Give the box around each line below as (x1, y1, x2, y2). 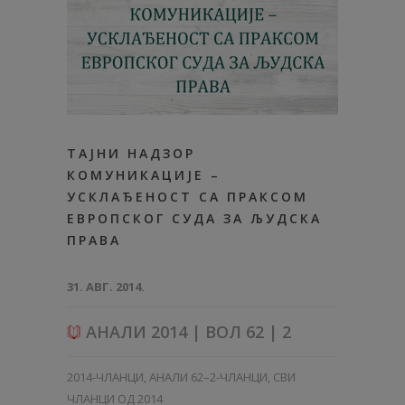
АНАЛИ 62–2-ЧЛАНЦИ (149, 368, 268, 385)
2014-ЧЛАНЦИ (67, 368, 144, 385)
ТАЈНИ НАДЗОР (67, 144, 195, 162)
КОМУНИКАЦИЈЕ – (67, 165, 221, 184)
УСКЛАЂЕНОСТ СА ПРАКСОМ (67, 187, 308, 205)
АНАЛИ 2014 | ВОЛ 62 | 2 (81, 320, 291, 343)
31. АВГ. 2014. (67, 278, 145, 295)
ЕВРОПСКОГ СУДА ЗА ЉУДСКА (67, 209, 322, 227)
